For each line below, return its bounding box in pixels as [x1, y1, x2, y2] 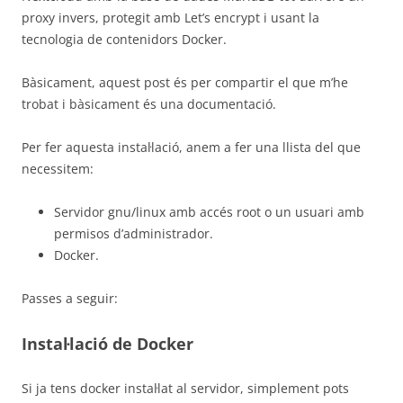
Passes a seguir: [22, 290, 118, 307]
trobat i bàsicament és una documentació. [22, 95, 276, 112]
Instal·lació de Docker [22, 333, 193, 354]
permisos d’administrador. [54, 225, 213, 242]
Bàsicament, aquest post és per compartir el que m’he [22, 74, 348, 91]
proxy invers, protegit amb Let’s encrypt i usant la [22, 9, 319, 26]
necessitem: [22, 160, 94, 177]
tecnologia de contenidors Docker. [22, 31, 227, 48]
